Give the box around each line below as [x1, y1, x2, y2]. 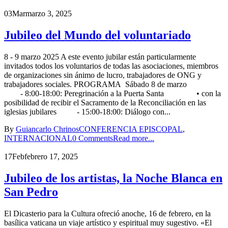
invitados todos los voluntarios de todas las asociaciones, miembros [4, 62, 218, 71]
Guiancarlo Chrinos [16, 125, 79, 134]
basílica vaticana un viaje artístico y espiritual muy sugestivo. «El [4, 218, 212, 227]
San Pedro [4, 185, 58, 199]
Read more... [113, 134, 154, 143]
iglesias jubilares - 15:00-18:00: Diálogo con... [4, 107, 170, 117]
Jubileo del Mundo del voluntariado [4, 28, 191, 42]
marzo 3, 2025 [25, 9, 72, 18]
